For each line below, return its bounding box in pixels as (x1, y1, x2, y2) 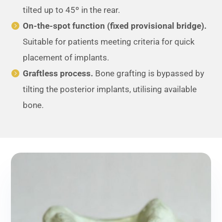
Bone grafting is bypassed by (93, 68, 205, 78)
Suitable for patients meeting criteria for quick (23, 36, 195, 47)
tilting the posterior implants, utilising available (23, 84, 197, 94)
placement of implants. (23, 52, 110, 62)
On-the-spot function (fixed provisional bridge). (23, 20, 207, 31)
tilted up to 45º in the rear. (23, 4, 120, 15)
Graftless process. (23, 68, 94, 78)
